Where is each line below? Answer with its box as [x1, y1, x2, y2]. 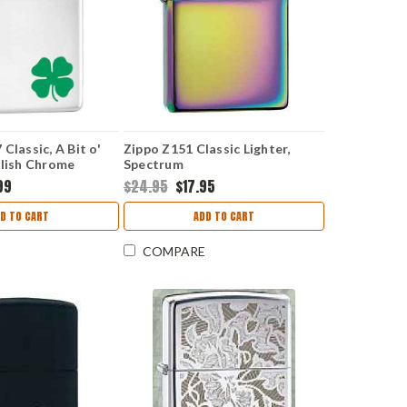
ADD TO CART [194, 208, 255, 225]
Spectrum [123, 156, 184, 173]
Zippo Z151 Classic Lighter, [123, 141, 291, 157]
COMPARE [142, 243, 205, 260]
